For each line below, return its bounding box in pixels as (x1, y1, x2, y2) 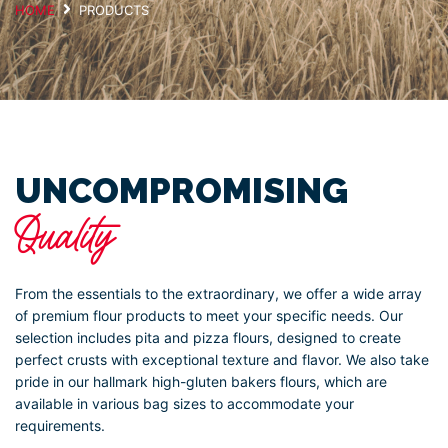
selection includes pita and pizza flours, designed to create (15, 329, 401, 346)
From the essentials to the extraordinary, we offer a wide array (15, 285, 422, 302)
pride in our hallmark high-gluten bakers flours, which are (15, 373, 387, 390)
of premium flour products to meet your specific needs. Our (15, 307, 403, 324)
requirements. (15, 417, 105, 434)
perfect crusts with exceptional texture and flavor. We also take (15, 351, 429, 368)
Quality (15, 207, 114, 266)
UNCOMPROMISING (15, 170, 348, 211)
